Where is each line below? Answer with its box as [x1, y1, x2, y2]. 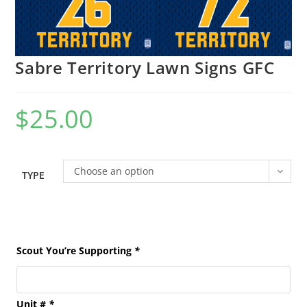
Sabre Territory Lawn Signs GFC [15, 56, 275, 79]
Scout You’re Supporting [16, 244, 135, 258]
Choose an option [74, 164, 155, 178]
